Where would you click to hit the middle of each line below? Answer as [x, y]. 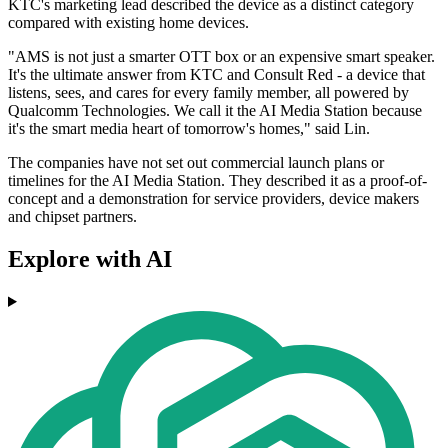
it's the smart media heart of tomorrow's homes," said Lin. [189, 129]
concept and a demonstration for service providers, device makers [213, 199]
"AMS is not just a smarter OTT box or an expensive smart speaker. [221, 57]
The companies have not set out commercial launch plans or [196, 163]
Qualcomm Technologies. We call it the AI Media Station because [215, 111]
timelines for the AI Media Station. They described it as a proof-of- [217, 181]
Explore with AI [90, 259]
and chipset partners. [72, 217]
